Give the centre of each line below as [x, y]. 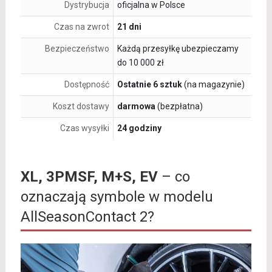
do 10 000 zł [140, 63]
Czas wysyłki [84, 128]
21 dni [129, 27]
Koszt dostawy [81, 107]
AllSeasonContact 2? [87, 217]
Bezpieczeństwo [77, 49]
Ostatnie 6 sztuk [149, 85]
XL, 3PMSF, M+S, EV [89, 177]
